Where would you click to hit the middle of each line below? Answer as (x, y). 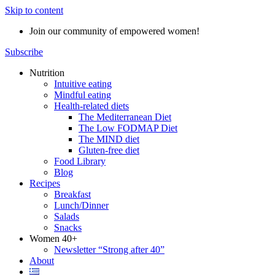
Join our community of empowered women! (114, 31)
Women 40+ (53, 238)
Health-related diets (91, 106)
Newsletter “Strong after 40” (109, 250)
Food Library (80, 161)
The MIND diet (109, 139)
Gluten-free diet (109, 150)
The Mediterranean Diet (125, 117)
